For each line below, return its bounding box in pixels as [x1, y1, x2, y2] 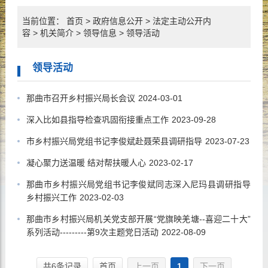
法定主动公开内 [152, 16, 211, 26]
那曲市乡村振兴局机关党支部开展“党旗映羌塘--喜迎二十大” [26, 214, 251, 224]
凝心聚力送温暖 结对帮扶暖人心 [26, 158, 146, 167]
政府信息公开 [92, 16, 143, 26]
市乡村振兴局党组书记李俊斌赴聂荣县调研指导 [26, 136, 202, 146]
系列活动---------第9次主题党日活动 [26, 227, 159, 237]
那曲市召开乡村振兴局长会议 [26, 93, 135, 103]
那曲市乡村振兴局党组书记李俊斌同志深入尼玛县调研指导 [26, 179, 251, 189]
